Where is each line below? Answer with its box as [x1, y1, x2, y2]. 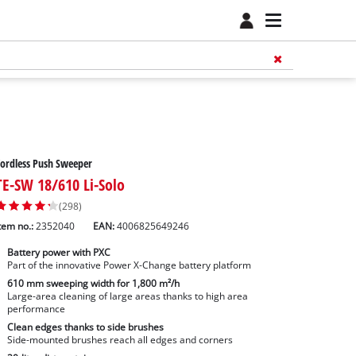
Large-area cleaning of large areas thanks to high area [6, 290, 248, 303]
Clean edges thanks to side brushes [6, 320, 164, 333]
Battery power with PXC [6, 246, 110, 259]
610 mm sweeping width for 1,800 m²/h [6, 277, 180, 290]
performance [6, 303, 65, 315]
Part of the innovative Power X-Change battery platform [6, 259, 251, 272]
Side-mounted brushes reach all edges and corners [6, 333, 233, 346]
